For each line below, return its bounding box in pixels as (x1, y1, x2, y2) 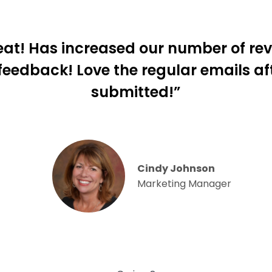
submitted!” (91, 82, 181, 102)
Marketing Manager (137, 177, 232, 191)
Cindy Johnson (137, 161, 216, 175)
